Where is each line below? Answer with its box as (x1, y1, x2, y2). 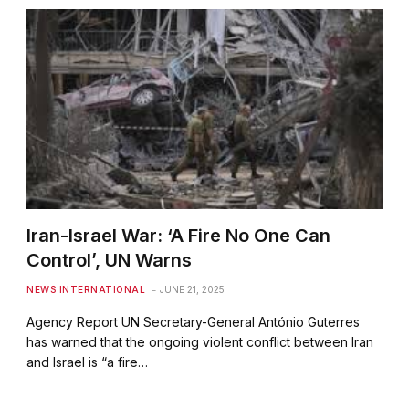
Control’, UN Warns (26, 248, 193, 271)
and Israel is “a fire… (26, 353, 149, 370)
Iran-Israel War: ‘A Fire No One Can (26, 224, 331, 246)
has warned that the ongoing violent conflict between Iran (26, 333, 374, 350)
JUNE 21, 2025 (160, 283, 225, 295)
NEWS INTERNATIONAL (26, 283, 146, 295)
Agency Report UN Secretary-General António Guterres (26, 313, 361, 330)
